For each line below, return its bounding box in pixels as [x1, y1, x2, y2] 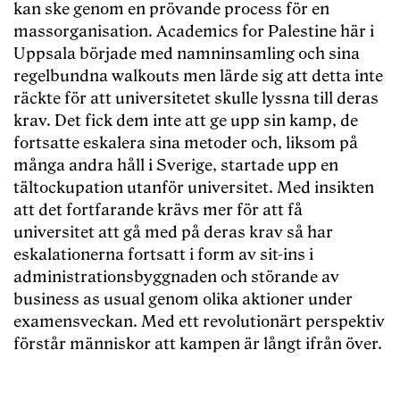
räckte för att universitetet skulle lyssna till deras [13, 89, 379, 109]
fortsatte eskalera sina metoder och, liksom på [13, 134, 358, 154]
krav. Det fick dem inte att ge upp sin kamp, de [13, 112, 358, 131]
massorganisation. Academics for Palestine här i [13, 22, 374, 42]
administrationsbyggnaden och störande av [13, 268, 339, 287]
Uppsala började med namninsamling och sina [13, 45, 360, 64]
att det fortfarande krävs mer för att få [13, 201, 303, 221]
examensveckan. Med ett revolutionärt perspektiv [13, 312, 385, 332]
